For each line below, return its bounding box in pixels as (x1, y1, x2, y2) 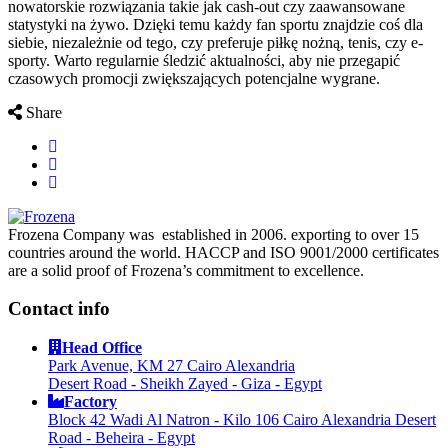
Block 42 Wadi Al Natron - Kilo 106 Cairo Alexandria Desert (48, 411, 436, 429)
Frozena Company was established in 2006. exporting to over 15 (8, 225, 419, 243)
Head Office (62, 339, 142, 357)
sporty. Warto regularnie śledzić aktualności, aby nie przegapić (8, 51, 400, 69)
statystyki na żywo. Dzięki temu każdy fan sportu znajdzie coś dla (8, 15, 423, 33)
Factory (64, 393, 117, 411)
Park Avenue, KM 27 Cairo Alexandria (48, 357, 295, 375)
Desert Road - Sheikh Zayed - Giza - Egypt (48, 375, 322, 393)
